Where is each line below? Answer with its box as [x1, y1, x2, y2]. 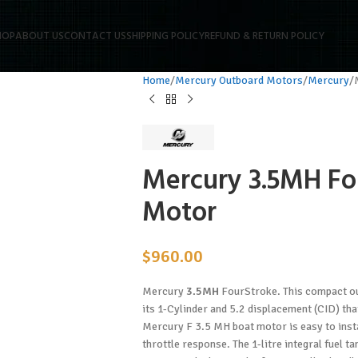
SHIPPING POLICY [125, 27, 205, 45]
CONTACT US [63, 27, 126, 45]
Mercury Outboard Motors [174, 74, 303, 87]
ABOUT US [14, 27, 64, 45]
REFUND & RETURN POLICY [204, 27, 324, 45]
